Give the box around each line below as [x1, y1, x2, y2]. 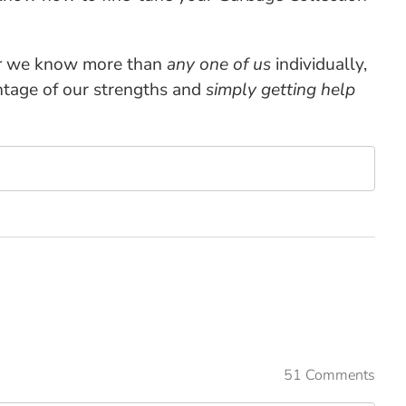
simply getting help [205, 78, 355, 101]
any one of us [166, 53, 271, 76]
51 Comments [284, 365, 376, 385]
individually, [270, 53, 367, 76]
